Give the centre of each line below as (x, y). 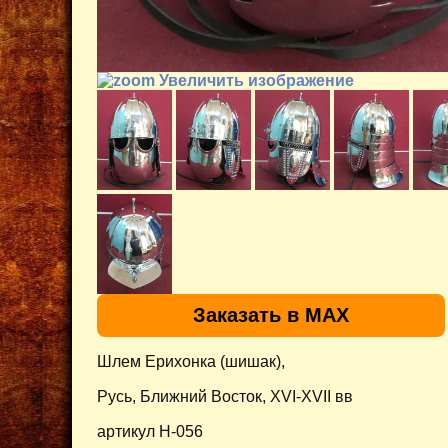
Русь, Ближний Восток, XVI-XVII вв (225, 396)
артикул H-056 (150, 431)
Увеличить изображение (254, 80)
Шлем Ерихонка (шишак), (191, 361)
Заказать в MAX (271, 314)
